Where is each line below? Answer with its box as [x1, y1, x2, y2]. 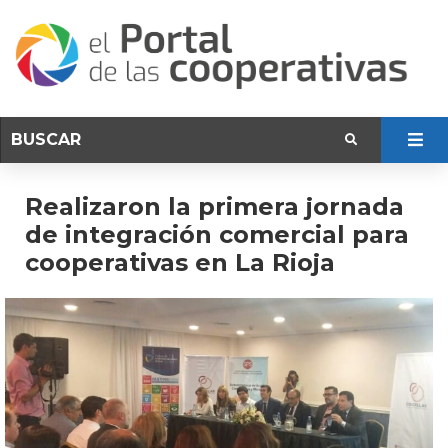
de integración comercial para [25, 219, 409, 249]
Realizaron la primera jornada [25, 191, 404, 221]
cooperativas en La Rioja [25, 247, 335, 277]
